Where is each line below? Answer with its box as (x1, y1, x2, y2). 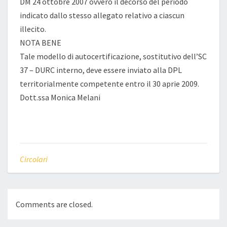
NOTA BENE (20, 37, 61, 48)
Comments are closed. (16, 199, 93, 210)
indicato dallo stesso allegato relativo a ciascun (20, 10, 184, 20)
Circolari (20, 154, 48, 164)
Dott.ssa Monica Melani (20, 92, 100, 102)
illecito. (20, 24, 46, 34)
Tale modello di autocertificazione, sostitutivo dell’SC (20, 51, 207, 61)
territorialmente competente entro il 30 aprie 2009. (20, 79, 199, 89)
